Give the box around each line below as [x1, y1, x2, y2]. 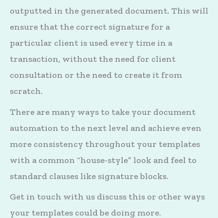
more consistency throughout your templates [10, 138, 200, 149]
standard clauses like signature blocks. [10, 170, 168, 182]
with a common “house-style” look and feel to [10, 154, 197, 165]
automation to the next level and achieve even [10, 122, 201, 133]
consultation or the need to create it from [10, 70, 182, 81]
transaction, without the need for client [10, 54, 176, 65]
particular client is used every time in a [10, 37, 172, 49]
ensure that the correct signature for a [10, 21, 170, 33]
